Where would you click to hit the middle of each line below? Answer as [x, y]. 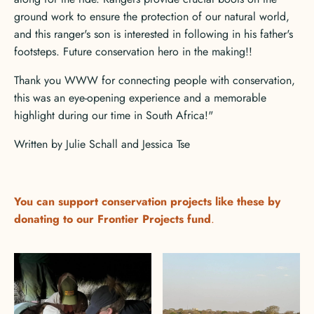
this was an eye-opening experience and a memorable [140, 98]
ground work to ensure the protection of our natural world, [152, 16]
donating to [45, 219]
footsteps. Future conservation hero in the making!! [133, 52]
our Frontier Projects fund [144, 219]
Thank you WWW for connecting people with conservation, [155, 80]
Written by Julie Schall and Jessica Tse [102, 144]
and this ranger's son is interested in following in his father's [153, 34]
